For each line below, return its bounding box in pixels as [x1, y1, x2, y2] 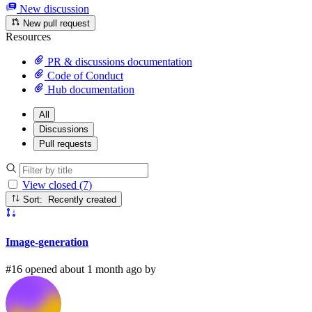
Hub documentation [45, 83, 134, 95]
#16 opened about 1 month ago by [6, 263, 156, 275]
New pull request [20, 17, 91, 29]
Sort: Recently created [48, 194, 117, 205]
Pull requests [39, 138, 92, 149]
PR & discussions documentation [45, 55, 192, 68]
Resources [6, 30, 51, 42]
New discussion [17, 2, 89, 15]
